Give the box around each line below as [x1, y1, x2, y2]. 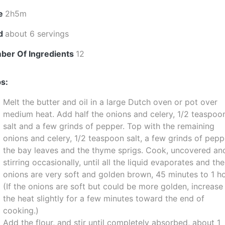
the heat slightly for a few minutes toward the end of [3, 193, 205, 203]
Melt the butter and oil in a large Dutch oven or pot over [3, 97, 218, 107]
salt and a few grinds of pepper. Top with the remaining [3, 121, 215, 131]
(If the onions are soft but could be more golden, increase [3, 181, 223, 191]
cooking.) [3, 205, 39, 215]
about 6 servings [5, 29, 69, 39]
